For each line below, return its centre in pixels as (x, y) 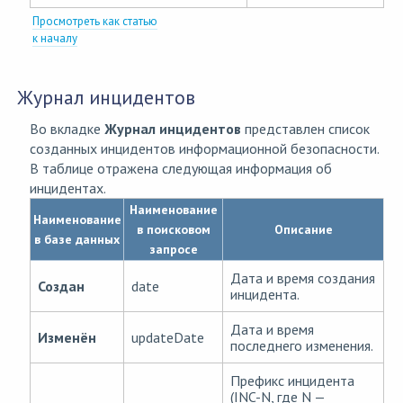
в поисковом (173, 230)
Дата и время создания (303, 278)
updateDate (168, 338)
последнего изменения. (302, 346)
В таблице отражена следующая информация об (181, 169)
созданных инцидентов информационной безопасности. (204, 149)
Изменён (67, 338)
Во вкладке (67, 129)
